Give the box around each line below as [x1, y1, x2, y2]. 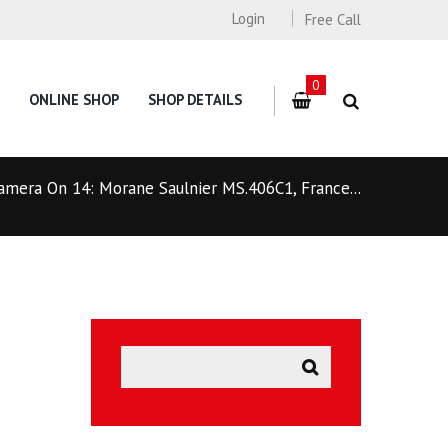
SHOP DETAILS [148, 90, 243, 110]
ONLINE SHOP [29, 90, 120, 110]
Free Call [305, 10, 361, 30]
